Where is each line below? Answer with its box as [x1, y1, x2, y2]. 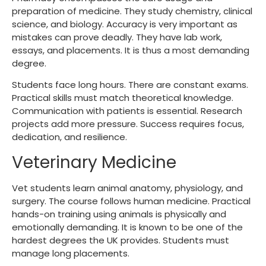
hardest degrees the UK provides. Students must [12, 233, 229, 246]
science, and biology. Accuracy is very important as [12, 17, 237, 30]
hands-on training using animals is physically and [12, 207, 226, 220]
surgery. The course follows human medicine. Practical [12, 194, 251, 207]
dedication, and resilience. [12, 131, 127, 144]
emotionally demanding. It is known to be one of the [12, 220, 243, 233]
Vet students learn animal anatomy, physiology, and [12, 181, 243, 194]
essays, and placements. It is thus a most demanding [12, 43, 249, 56]
